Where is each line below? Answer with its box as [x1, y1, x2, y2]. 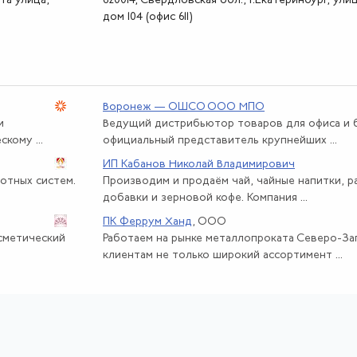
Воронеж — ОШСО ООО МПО [103, 100, 265, 113]
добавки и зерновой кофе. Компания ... [103, 192, 308, 205]
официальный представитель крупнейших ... [103, 135, 337, 147]
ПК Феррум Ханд [103, 215, 192, 228]
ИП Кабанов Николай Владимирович [103, 158, 295, 171]
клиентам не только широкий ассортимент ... [103, 249, 343, 262]
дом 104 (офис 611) [103, 10, 193, 23]
